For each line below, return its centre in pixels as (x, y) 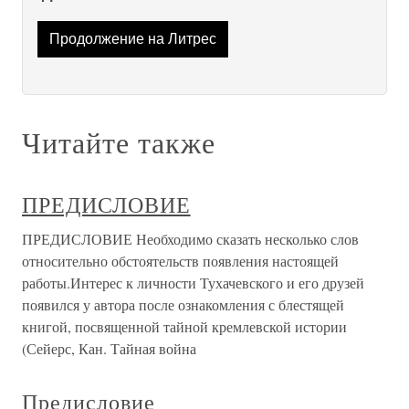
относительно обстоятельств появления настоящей (180, 261)
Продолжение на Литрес (132, 39)
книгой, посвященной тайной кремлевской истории (184, 327)
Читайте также (119, 142)
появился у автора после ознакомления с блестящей (183, 305)
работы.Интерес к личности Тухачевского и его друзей (193, 283)
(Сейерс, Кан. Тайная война (109, 349)
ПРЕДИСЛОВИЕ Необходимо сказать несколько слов (190, 239)
